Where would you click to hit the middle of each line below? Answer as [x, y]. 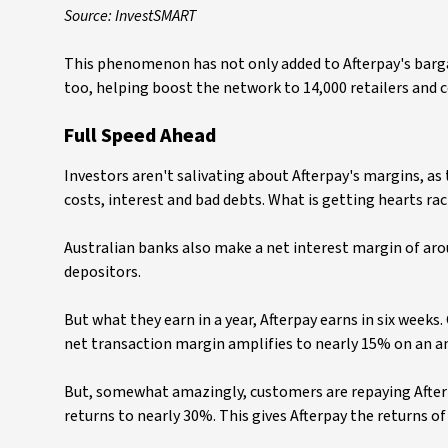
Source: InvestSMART [130, 16]
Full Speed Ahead [140, 136]
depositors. [102, 272]
